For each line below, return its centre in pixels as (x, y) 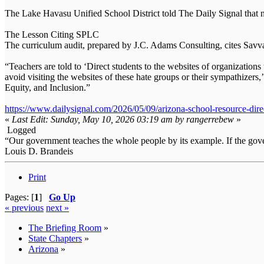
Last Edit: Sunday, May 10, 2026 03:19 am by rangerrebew (123, 120)
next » (57, 208)
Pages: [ (19, 197)
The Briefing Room (65, 228)
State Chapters (55, 239)
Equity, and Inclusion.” (47, 88)
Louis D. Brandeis (39, 151)
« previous (24, 208)
